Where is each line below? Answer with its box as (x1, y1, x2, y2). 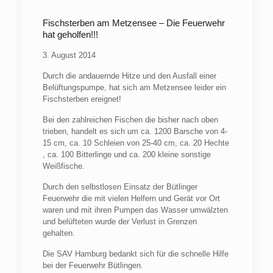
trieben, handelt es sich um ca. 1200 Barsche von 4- (42, 127, 227, 136)
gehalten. (42, 229, 75, 238)
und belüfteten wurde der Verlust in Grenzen (42, 217, 197, 226)
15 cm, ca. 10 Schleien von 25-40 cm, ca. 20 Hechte (42, 138, 229, 147)
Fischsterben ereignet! (42, 94, 121, 104)
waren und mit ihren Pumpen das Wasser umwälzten (42, 205, 228, 214)
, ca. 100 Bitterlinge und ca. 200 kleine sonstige (42, 150, 211, 159)
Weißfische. (42, 161, 85, 171)
